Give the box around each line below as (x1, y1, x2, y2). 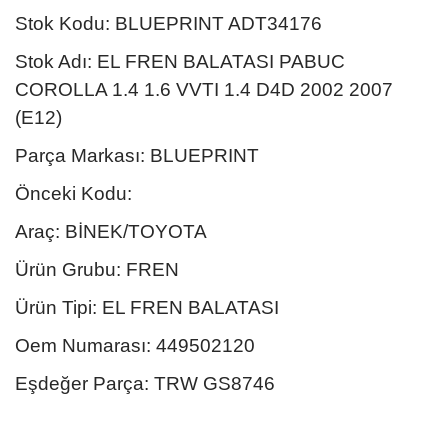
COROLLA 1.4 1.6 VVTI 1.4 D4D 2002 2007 (15, 79, 393, 100)
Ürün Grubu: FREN (15, 259, 179, 280)
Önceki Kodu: (15, 183, 132, 204)
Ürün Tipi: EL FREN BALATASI (15, 297, 279, 318)
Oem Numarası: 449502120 (15, 335, 255, 356)
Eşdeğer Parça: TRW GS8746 (15, 373, 275, 394)
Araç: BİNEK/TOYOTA (15, 221, 207, 242)
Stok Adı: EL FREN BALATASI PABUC (15, 51, 345, 72)
